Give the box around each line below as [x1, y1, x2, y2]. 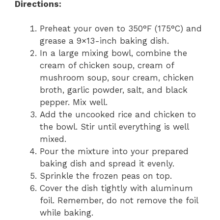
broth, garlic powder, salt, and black [40, 85, 188, 95]
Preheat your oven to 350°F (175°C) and [40, 24, 202, 34]
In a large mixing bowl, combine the [40, 48, 187, 58]
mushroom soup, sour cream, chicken [40, 73, 194, 83]
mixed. [40, 134, 66, 144]
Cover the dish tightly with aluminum [40, 183, 193, 193]
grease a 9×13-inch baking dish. [40, 36, 169, 46]
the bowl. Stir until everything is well [40, 122, 189, 132]
